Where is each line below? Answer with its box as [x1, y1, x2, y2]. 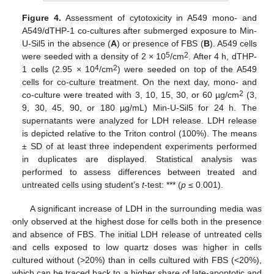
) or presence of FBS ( [116, 39, 204, 49]
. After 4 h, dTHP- [188, 51, 257, 62]
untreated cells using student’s [22, 180, 143, 190]
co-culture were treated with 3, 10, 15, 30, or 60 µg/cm [22, 90, 239, 100]
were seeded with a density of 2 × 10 [22, 51, 166, 62]
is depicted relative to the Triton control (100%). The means [22, 128, 257, 139]
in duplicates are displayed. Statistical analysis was [22, 154, 257, 165]
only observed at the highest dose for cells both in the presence [12, 216, 262, 226]
